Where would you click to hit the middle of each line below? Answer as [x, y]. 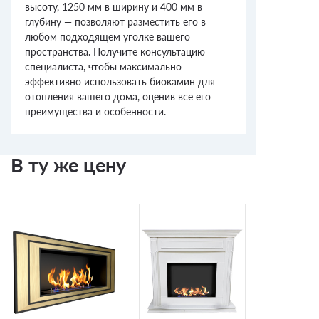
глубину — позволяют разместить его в [115, 22]
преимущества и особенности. [95, 112]
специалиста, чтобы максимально [103, 67]
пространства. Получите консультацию [115, 52]
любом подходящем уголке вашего [108, 37]
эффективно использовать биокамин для [120, 82]
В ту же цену [68, 165]
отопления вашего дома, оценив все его [118, 97]
